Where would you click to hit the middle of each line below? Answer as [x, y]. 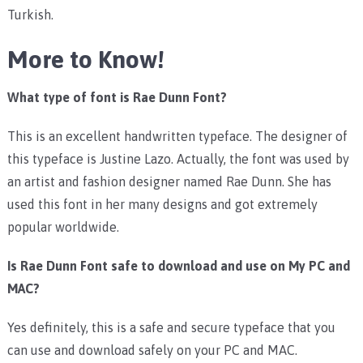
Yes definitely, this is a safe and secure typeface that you [171, 327]
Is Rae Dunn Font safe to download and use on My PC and [178, 265]
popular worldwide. [63, 226]
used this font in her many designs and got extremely [162, 204]
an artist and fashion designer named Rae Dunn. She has [169, 181]
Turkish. [30, 14]
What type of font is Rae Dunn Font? [117, 97]
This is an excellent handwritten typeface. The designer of [177, 136]
